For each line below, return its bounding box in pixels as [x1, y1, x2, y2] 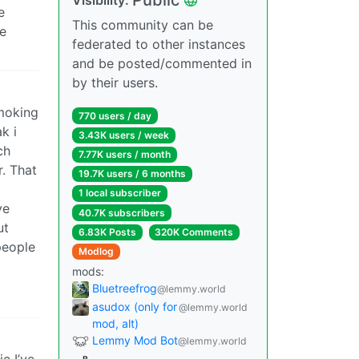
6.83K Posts [78, 225, 136, 238]
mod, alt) [92, 316, 139, 330]
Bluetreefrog [92, 281, 157, 296]
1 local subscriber [78, 187, 161, 200]
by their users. [72, 74, 158, 91]
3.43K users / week [78, 128, 169, 141]
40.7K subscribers [78, 206, 165, 219]
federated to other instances [72, 35, 245, 52]
